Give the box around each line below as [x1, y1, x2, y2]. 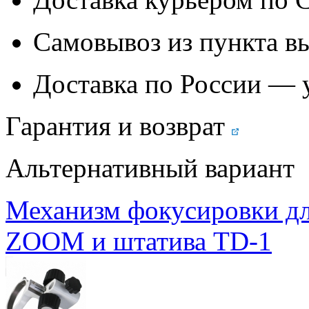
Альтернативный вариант [6, 152, 295, 183]
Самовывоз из [33, 26, 199, 57]
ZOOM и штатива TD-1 [6, 226, 272, 256]
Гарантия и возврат [6, 110, 225, 141]
